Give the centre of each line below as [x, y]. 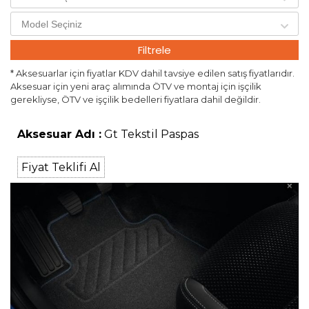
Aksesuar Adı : [59, 134]
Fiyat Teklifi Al [61, 168]
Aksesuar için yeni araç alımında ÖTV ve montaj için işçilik [136, 87]
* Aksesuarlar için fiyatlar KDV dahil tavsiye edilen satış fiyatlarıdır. [152, 73]
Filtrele [154, 50]
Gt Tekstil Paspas [150, 134]
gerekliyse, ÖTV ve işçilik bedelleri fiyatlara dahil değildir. [136, 100]
